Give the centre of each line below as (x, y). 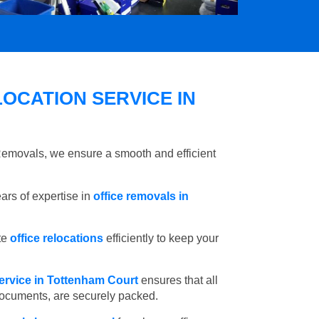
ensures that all (178, 281)
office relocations (57, 239)
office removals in (141, 197)
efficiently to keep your (161, 239)
